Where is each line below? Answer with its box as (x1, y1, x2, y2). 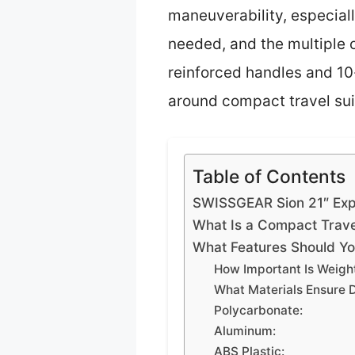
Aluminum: (214, 323, 277, 339)
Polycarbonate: (214, 303, 303, 319)
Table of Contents (193, 166, 345, 189)
